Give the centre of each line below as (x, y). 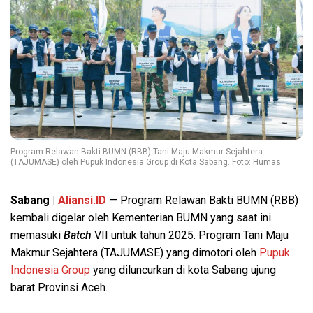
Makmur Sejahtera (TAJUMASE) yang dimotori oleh (135, 252)
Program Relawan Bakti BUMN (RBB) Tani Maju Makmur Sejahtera (137, 151)
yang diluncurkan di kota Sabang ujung (183, 270)
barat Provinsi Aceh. (59, 287)
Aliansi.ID (82, 200)
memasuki (37, 235)
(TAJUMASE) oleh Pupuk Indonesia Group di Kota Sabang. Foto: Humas (146, 162)
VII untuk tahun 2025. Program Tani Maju (190, 235)
